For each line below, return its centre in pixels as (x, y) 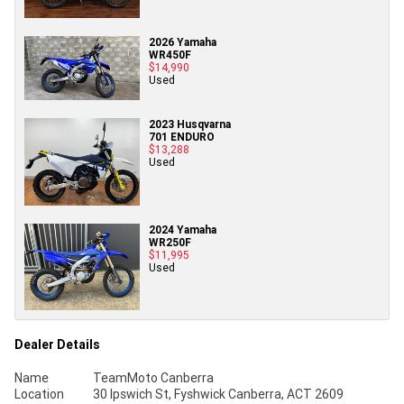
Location (39, 394)
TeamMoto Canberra (153, 377)
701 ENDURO (182, 137)
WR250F (170, 242)
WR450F (170, 54)
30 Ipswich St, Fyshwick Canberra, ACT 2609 (218, 394)
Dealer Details (57, 344)
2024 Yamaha (183, 229)
